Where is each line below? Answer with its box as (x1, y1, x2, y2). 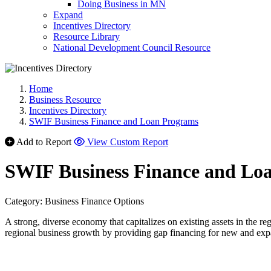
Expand (53, 10, 83, 20)
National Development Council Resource (53, 42, 211, 53)
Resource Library (53, 31, 120, 42)
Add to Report (16, 137, 71, 147)
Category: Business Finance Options (5, 195, 144, 206)
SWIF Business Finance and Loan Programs (29, 116, 198, 126)
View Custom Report (87, 137, 168, 147)
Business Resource (29, 94, 101, 105)
